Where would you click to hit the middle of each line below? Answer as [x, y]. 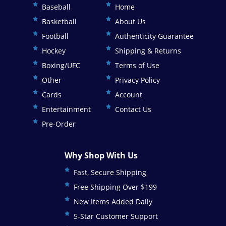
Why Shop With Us [101, 155]
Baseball [56, 7]
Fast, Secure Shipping [110, 172]
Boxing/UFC [61, 65]
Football [55, 36]
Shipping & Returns [148, 50]
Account [128, 94]
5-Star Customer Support [116, 216]
